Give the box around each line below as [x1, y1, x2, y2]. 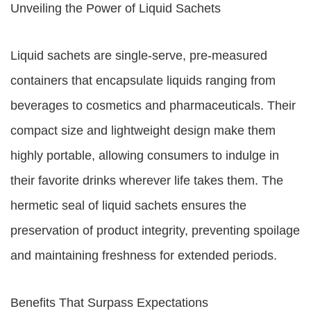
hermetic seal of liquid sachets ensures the [10, 199, 246, 212]
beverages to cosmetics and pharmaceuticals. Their [10, 99, 296, 112]
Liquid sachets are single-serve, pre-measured [10, 49, 267, 62]
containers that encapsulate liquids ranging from [10, 74, 276, 87]
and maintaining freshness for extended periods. [10, 249, 277, 262]
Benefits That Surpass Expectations [10, 296, 208, 310]
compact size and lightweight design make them [10, 124, 276, 137]
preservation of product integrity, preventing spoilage [10, 224, 300, 237]
